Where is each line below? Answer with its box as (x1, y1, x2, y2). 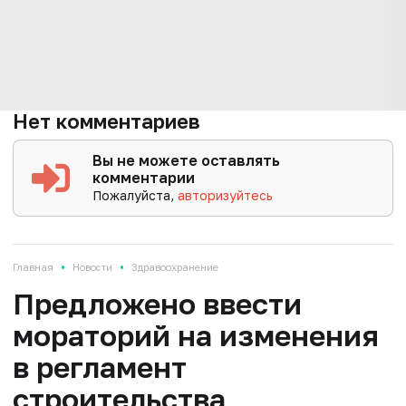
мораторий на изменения (13, 317, 379, 353)
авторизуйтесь (178, 187, 274, 203)
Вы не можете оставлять (92, 150, 281, 169)
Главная (13, 260, 53, 273)
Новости (72, 260, 112, 273)
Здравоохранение (131, 260, 218, 273)
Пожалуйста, (92, 187, 179, 203)
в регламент (13, 349, 187, 384)
